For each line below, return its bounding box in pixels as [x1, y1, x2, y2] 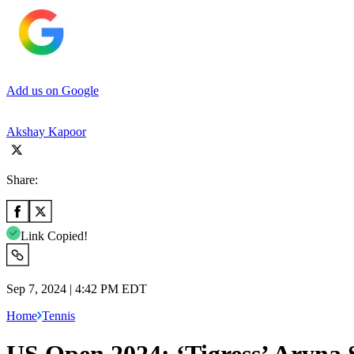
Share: [6, 172, 38, 186]
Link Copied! [21, 228, 88, 243]
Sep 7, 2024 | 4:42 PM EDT [6, 281, 147, 296]
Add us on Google [6, 83, 99, 97]
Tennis [42, 308, 75, 322]
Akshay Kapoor [6, 124, 86, 138]
